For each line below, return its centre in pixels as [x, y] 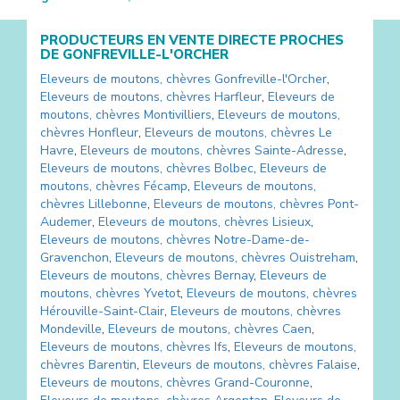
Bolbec [234, 168]
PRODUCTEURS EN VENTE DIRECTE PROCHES [192, 40]
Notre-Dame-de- [262, 239]
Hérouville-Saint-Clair [102, 311]
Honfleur [113, 132]
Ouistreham [322, 257]
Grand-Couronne [262, 382]
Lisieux [292, 221]
